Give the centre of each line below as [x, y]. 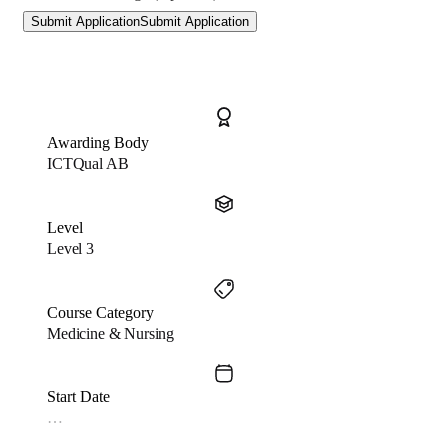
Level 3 [70, 248]
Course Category [100, 312]
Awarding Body [98, 142]
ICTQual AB [88, 163]
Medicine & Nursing [111, 333]
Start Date [78, 396]
